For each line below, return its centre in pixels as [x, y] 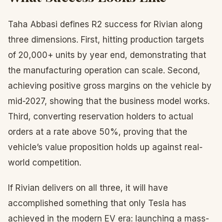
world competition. [45, 163]
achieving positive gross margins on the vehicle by [110, 86]
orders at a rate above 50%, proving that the [98, 132]
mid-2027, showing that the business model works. [109, 101]
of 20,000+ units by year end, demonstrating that [107, 55]
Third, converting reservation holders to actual [101, 116]
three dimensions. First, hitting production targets [106, 40]
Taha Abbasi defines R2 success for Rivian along [105, 24]
